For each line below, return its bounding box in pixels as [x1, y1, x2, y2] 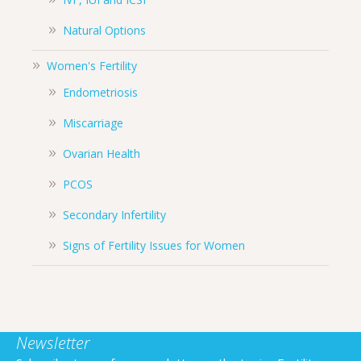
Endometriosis [63, 85, 138, 101]
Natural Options [63, 23, 146, 39]
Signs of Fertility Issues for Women [63, 238, 245, 254]
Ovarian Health [63, 146, 140, 162]
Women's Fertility [47, 58, 137, 74]
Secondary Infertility [63, 207, 166, 223]
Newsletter [16, 332, 90, 355]
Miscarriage [63, 115, 123, 131]
